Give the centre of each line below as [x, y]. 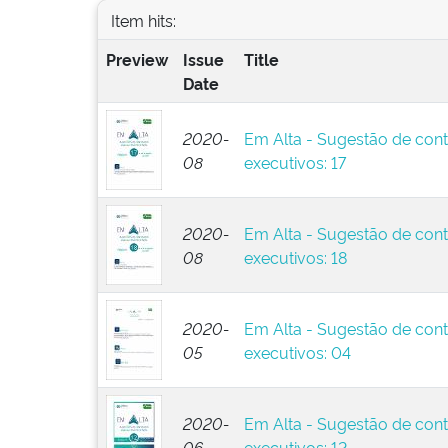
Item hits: [143, 19]
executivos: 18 [295, 257]
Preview [136, 59]
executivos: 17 [294, 162]
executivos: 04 [297, 352]
